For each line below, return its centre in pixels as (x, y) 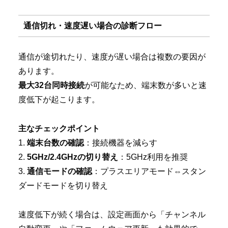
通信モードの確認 (60, 172)
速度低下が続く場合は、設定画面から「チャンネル (112, 215)
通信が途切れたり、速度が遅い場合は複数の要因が (112, 57)
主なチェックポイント (59, 129)
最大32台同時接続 (51, 85)
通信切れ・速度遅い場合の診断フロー (92, 25)
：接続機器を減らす (121, 143)
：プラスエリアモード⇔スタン (149, 172)
